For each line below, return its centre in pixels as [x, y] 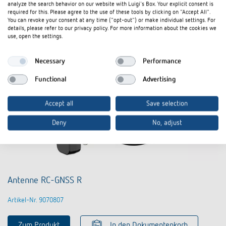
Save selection [167, 104]
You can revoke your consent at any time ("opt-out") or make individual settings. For [111, 20]
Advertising [159, 79]
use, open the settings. [35, 37]
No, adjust [167, 123]
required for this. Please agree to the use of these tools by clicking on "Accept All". [109, 12]
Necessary [50, 61]
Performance [162, 61]
